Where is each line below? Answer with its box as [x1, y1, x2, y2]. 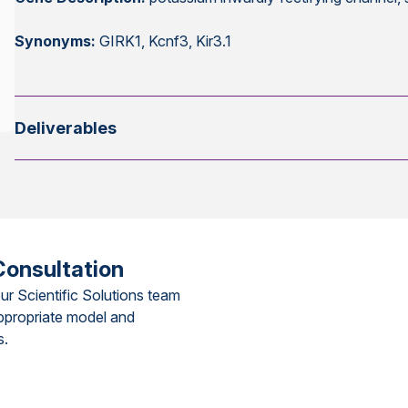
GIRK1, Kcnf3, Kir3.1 [96, 32, 232, 50]
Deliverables [15, 118, 117, 138]
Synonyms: [15, 32, 97, 50]
